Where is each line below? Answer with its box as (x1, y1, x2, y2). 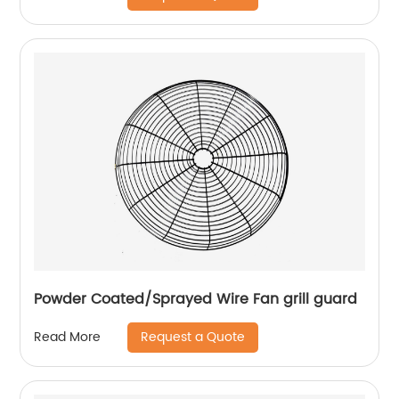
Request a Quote (141, 326, 246, 347)
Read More (34, 327, 102, 348)
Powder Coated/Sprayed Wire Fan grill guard (34, 287, 358, 311)
